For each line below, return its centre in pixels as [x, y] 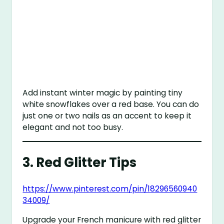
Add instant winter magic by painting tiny [103, 93]
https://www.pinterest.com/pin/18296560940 [110, 189]
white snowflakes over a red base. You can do [111, 104]
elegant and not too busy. [73, 127]
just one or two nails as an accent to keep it [107, 116]
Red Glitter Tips [86, 162]
